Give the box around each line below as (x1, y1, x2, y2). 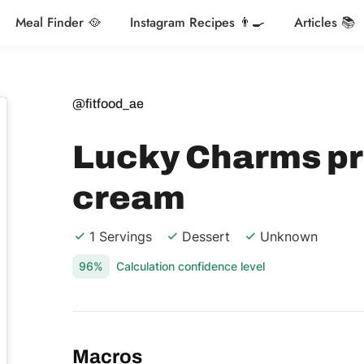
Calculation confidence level (116, 258, 265, 273)
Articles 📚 (293, 13, 355, 32)
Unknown (260, 227, 318, 245)
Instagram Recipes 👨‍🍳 (129, 13, 265, 32)
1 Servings (89, 227, 152, 245)
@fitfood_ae (72, 96, 144, 110)
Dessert (182, 227, 230, 245)
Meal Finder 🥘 (15, 13, 101, 32)
